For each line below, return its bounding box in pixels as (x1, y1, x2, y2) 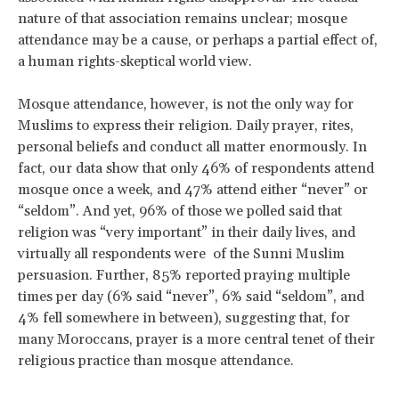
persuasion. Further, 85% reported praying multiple (18, 265, 350, 284)
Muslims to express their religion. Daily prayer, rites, (18, 116, 354, 134)
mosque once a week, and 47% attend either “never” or (18, 180, 368, 199)
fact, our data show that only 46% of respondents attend (18, 159, 374, 177)
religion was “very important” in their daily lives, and (18, 223, 355, 241)
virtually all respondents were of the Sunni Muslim (18, 244, 345, 263)
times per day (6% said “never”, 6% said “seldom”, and (18, 287, 364, 305)
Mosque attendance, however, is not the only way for (18, 94, 354, 113)
